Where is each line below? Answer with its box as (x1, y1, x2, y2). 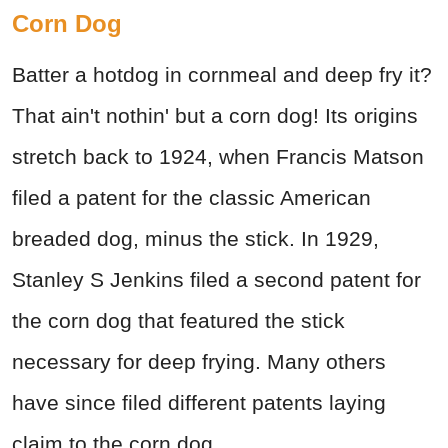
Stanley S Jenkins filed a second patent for (12, 267, 421, 291)
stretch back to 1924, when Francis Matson (12, 144, 424, 168)
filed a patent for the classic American (12, 185, 371, 209)
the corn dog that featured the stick (12, 308, 345, 332)
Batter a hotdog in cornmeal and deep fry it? (12, 62, 432, 86)
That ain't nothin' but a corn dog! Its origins (12, 103, 418, 127)
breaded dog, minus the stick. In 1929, (12, 226, 379, 250)
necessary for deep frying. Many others (12, 349, 386, 373)
